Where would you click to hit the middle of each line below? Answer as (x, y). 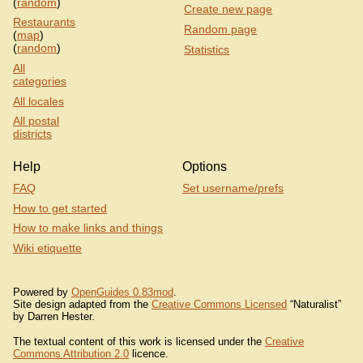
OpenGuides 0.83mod (122, 293)
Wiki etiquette (47, 248)
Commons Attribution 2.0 (71, 353)
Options (205, 167)
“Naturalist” (314, 305)
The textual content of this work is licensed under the (139, 341)
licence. (149, 353)
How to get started (60, 208)
